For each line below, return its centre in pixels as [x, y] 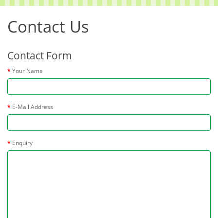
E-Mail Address [33, 107]
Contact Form [39, 56]
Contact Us [48, 27]
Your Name [27, 71]
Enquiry [22, 143]
